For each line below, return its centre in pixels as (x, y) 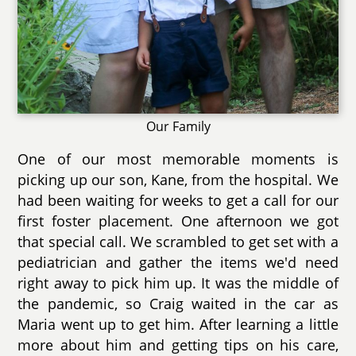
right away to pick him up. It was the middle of (178, 282)
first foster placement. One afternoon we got (178, 221)
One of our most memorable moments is (178, 159)
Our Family (178, 126)
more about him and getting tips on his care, (178, 344)
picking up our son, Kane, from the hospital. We (178, 179)
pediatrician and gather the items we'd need (178, 262)
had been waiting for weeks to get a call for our (178, 200)
